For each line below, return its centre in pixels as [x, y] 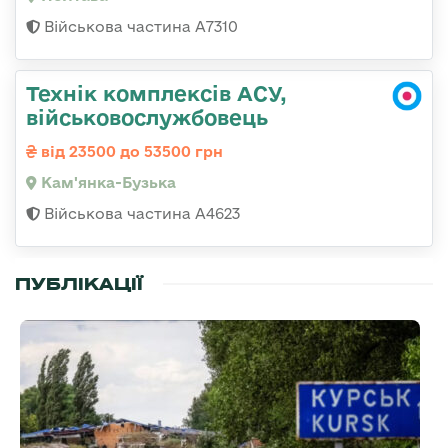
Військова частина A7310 [139, 27]
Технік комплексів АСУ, [156, 93]
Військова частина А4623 [140, 214]
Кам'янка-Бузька [106, 183]
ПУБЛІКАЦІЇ [79, 284]
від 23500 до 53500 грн [130, 152]
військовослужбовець [147, 117]
